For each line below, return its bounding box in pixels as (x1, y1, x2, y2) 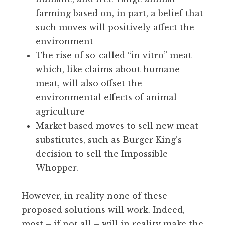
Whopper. (36, 163, 78, 173)
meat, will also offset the (36, 78, 142, 89)
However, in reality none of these (22, 191, 167, 201)
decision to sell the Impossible (36, 149, 168, 159)
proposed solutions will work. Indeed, (22, 205, 185, 215)
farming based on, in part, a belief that (36, 8, 203, 19)
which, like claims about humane (36, 64, 180, 75)
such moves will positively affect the (36, 22, 194, 33)
